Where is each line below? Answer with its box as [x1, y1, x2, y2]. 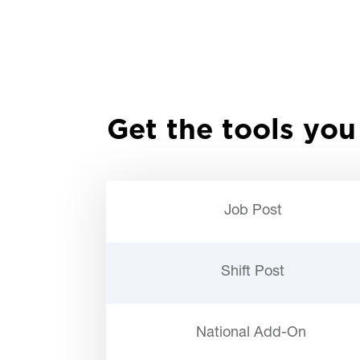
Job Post [223, 203, 282, 219]
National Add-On [195, 325, 306, 341]
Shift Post [221, 264, 284, 280]
